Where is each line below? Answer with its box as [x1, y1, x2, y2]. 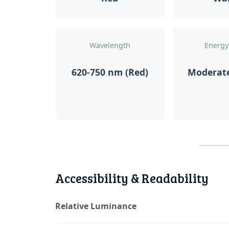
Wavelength [89, 40, 130, 50]
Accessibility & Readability [55, 170, 209, 187]
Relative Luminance [55, 200, 136, 212]
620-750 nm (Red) [71, 66, 148, 78]
